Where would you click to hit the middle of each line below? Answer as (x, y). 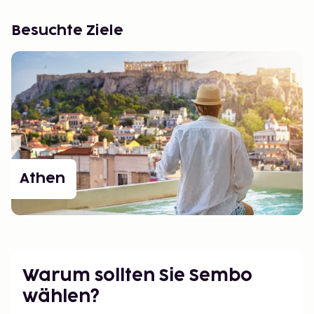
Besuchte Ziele (67, 30)
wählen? (61, 297)
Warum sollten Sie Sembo (137, 276)
